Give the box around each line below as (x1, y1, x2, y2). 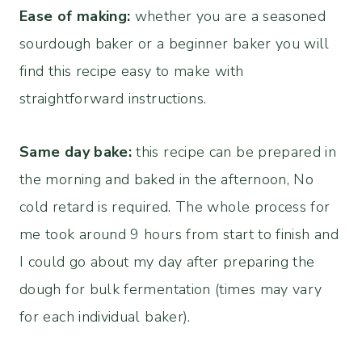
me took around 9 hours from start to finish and (19, 225, 339, 244)
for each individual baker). (19, 307, 191, 326)
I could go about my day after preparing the (19, 252, 315, 271)
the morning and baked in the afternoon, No (19, 170, 314, 189)
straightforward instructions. (19, 89, 207, 108)
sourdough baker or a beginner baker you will (19, 34, 330, 53)
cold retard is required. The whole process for (19, 197, 330, 217)
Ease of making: (19, 6, 131, 26)
